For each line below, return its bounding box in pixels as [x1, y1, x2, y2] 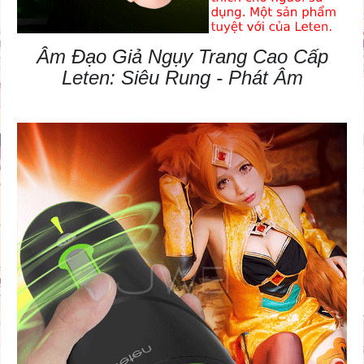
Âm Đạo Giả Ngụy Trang [36, 45, 247, 68]
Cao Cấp [246, 45, 328, 68]
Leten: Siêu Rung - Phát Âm [61, 67, 303, 89]
